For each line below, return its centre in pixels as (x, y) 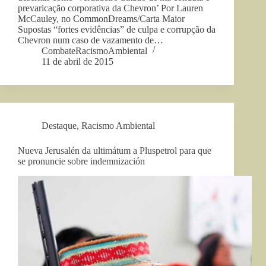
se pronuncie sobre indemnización (81, 161)
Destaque (59, 126)
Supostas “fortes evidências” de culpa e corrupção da (117, 30)
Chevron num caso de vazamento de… (91, 40)
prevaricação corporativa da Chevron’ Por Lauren (110, 8)
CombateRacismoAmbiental (94, 51)
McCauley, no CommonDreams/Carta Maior (101, 19)
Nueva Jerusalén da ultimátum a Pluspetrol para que (115, 151)
